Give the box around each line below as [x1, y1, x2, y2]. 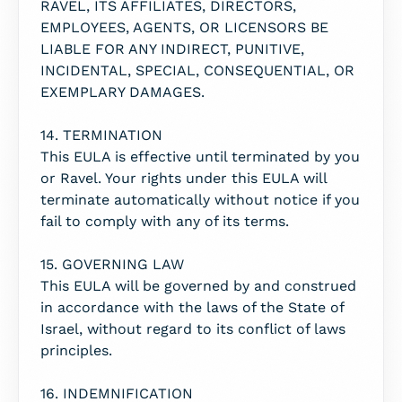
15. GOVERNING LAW [40, 256, 184, 273]
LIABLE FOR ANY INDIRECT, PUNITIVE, [40, 40, 304, 57]
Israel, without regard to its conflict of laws [40, 320, 345, 337]
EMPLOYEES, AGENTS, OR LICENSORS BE [40, 19, 328, 36]
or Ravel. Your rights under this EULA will [40, 170, 327, 187]
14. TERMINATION [40, 127, 162, 144]
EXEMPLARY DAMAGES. [40, 83, 205, 100]
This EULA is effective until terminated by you [40, 148, 360, 165]
